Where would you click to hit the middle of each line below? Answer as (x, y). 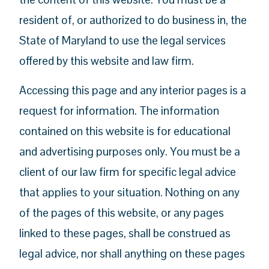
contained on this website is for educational (125, 131)
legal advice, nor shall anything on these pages (132, 253)
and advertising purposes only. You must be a (130, 151)
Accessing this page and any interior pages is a (133, 90)
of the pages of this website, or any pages (122, 213)
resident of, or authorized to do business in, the (133, 20)
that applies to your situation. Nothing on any (130, 192)
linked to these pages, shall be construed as (125, 233)
